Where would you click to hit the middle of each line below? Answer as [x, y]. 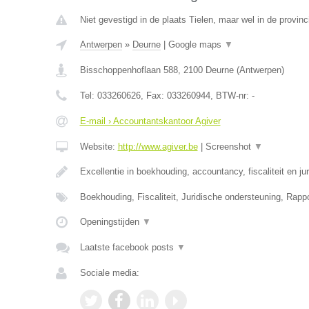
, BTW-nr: [231, 96]
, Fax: [153, 96]
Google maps [196, 44]
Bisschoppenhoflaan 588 [129, 70]
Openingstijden [111, 222]
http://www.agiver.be [158, 147]
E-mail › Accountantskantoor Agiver [150, 121]
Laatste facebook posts [128, 247]
